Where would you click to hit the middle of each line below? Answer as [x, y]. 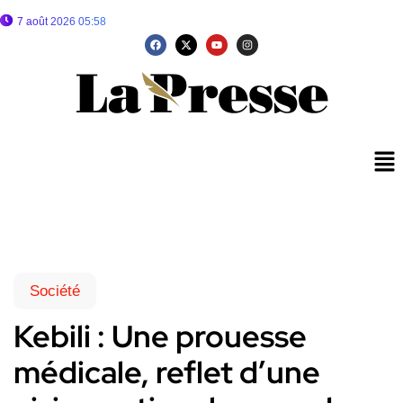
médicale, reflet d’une [167, 372]
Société [55, 291]
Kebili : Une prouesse [160, 336]
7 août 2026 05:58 [62, 22]
